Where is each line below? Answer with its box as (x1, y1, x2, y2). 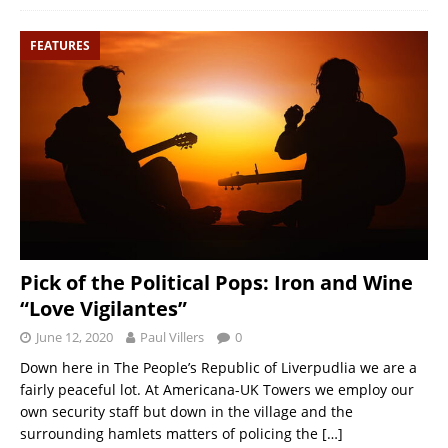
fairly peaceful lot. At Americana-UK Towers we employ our (20, 380, 414, 400)
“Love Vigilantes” (20, 295, 187, 323)
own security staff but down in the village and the (20, 402, 353, 422)
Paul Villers (140, 328, 204, 347)
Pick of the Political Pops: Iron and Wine (20, 269, 413, 297)
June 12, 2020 (36, 328, 113, 347)
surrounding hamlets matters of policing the (20, 424, 322, 444)
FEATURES (30, 36, 90, 54)
